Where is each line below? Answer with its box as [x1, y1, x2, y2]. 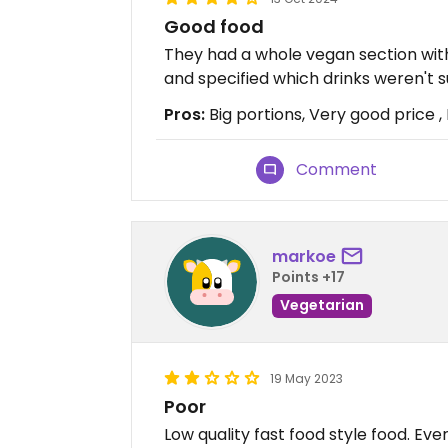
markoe [272, 245, 336, 269]
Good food [164, 13, 264, 39]
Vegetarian [280, 295, 364, 316]
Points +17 [272, 267, 345, 288]
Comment [296, 157, 378, 181]
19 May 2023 [270, 369, 343, 387]
